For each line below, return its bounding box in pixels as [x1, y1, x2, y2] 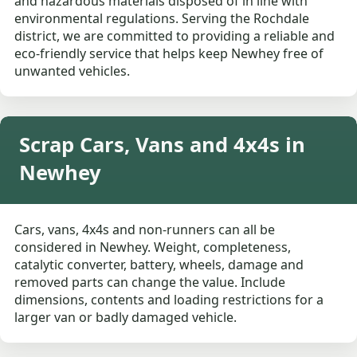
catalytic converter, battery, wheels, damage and [14, 256, 304, 274]
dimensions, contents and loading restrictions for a [14, 291, 324, 309]
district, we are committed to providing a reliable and [14, 27, 335, 45]
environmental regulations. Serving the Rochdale [14, 10, 310, 28]
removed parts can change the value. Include [14, 273, 286, 292]
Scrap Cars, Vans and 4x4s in [19, 131, 305, 159]
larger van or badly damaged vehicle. [14, 308, 237, 327]
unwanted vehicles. [14, 62, 131, 80]
